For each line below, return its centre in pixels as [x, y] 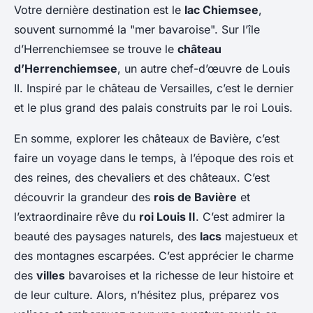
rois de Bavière [195, 197]
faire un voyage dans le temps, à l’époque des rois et [154, 158]
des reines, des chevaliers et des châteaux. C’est [142, 178]
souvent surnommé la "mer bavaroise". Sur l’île [137, 30]
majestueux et [260, 236]
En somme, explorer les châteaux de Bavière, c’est [147, 139]
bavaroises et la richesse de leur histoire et [179, 276]
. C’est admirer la [240, 217]
